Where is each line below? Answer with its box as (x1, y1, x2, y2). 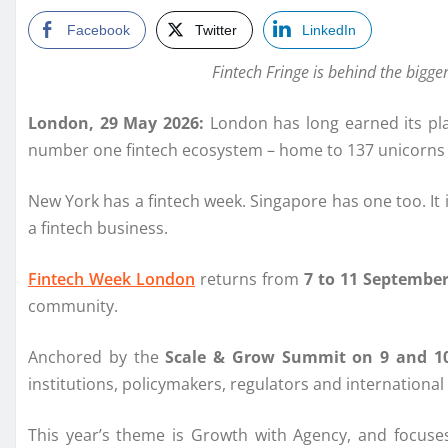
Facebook (67, 22, 130, 39)
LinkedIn (302, 22, 356, 39)
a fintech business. (28, 217, 168, 240)
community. (28, 295, 122, 318)
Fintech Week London (28, 268, 195, 291)
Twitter (195, 22, 237, 39)
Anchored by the (28, 346, 166, 369)
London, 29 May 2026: (28, 112, 210, 135)
